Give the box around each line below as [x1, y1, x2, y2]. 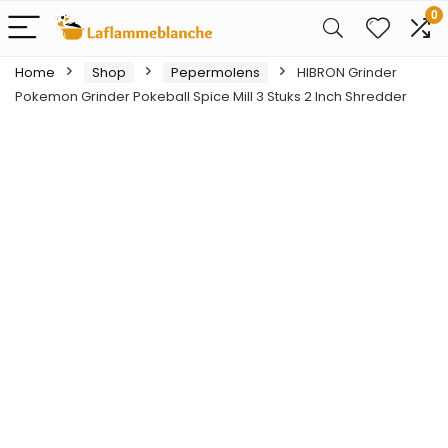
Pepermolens [171, 63, 260, 82]
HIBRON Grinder [297, 63, 397, 82]
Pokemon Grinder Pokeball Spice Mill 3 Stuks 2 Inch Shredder [15, 87, 407, 106]
